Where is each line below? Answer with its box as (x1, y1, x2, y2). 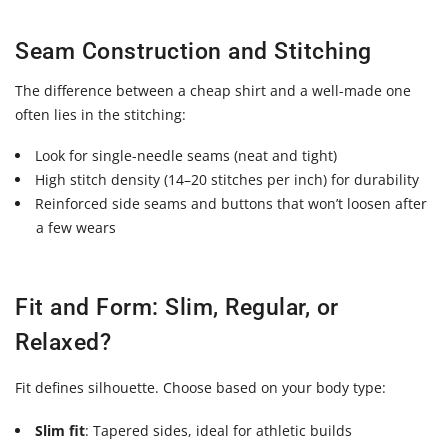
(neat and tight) (230, 145, 338, 165)
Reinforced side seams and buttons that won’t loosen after (35, 193, 428, 213)
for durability (327, 169, 420, 189)
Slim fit (35, 421, 86, 441)
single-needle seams (92, 145, 231, 165)
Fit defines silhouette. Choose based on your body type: (15, 377, 386, 397)
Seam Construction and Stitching (15, 38, 372, 66)
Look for (35, 145, 93, 165)
